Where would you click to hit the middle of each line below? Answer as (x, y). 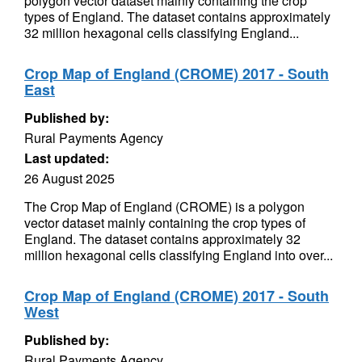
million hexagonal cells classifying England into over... (179, 255)
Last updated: (67, 158)
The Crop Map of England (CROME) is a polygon (164, 206)
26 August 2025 (69, 178)
